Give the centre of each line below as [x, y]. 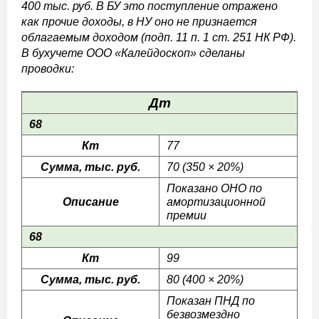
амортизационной [216, 202]
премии [187, 215]
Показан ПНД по [211, 301]
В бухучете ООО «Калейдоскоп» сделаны [133, 53]
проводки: [48, 69]
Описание [90, 202]
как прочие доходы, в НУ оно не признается [139, 22]
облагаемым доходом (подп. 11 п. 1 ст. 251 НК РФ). [159, 37]
